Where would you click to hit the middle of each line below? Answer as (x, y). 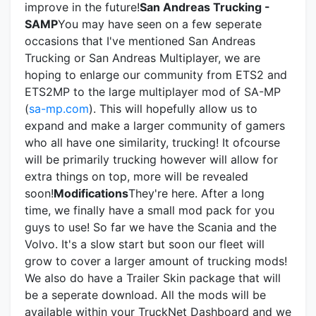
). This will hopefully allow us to (173, 109)
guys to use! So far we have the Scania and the (151, 227)
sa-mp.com (59, 109)
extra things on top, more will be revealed (136, 177)
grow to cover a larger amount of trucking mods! (156, 261)
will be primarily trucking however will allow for (151, 160)
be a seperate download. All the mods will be (145, 295)
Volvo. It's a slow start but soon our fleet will (145, 244)
